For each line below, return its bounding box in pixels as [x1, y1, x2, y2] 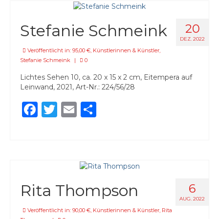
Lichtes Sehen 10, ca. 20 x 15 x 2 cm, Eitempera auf [20, 73, 192, 82]
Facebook [38, 100, 113, 119]
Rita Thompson [20, 180, 138, 200]
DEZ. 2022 [180, 36, 205, 43]
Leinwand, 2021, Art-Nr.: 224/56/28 [20, 83, 135, 92]
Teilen [96, 100, 142, 119]
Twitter [57, 100, 113, 119]
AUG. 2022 [179, 195, 205, 202]
